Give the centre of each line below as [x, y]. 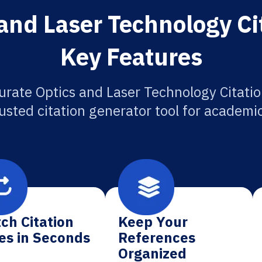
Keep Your [153, 222]
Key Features [131, 57]
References [157, 237]
